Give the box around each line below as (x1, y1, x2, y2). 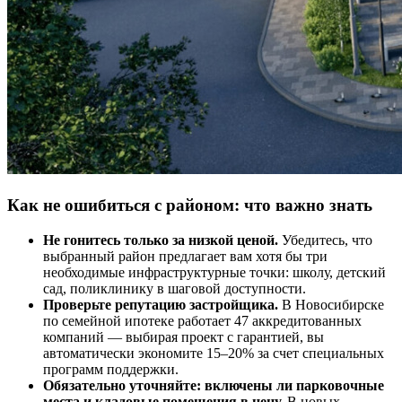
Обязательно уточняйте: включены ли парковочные (43, 377, 384, 393)
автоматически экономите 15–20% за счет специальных (43, 345, 384, 361)
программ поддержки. (43, 361, 179, 377)
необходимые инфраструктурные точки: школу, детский (43, 264, 386, 280)
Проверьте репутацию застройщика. (43, 296, 278, 312)
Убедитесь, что (278, 232, 372, 248)
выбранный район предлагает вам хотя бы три (43, 248, 328, 264)
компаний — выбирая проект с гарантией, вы (43, 328, 324, 345)
